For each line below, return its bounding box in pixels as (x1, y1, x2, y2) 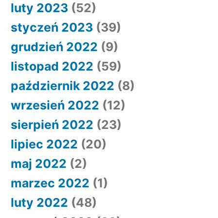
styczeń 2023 (11, 20, 93, 35)
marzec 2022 (11, 176, 90, 190)
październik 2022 (11, 78, 114, 93)
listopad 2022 (11, 59, 93, 73)
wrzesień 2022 (11, 98, 99, 112)
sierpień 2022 (11, 117, 93, 132)
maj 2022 (11, 156, 67, 171)
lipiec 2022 (11, 137, 78, 151)
